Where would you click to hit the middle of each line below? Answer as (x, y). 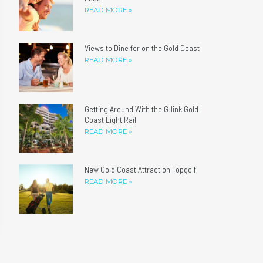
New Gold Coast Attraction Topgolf (141, 170)
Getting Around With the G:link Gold (142, 109)
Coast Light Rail (111, 119)
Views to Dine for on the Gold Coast (142, 48)
